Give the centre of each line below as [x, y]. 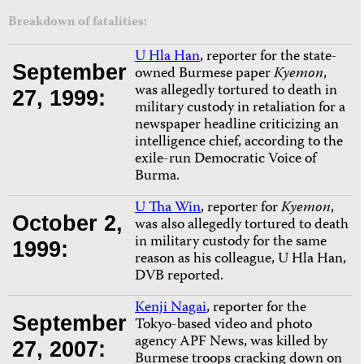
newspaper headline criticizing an [237, 126]
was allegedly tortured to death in [236, 92]
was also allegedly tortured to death [242, 226]
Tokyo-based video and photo [223, 326]
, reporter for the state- [269, 58]
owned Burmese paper [204, 75]
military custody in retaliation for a [240, 109]
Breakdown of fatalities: [78, 23]
